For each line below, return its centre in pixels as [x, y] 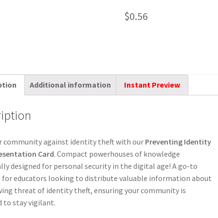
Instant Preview [152, 85]
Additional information [70, 85]
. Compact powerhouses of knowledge [117, 154]
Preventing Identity [178, 142]
